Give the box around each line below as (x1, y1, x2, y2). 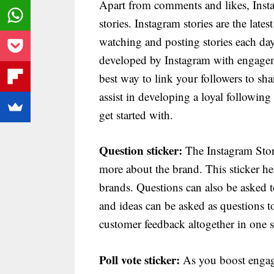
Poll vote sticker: (99, 251, 180, 268)
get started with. (99, 106, 173, 122)
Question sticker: (99, 142, 182, 159)
